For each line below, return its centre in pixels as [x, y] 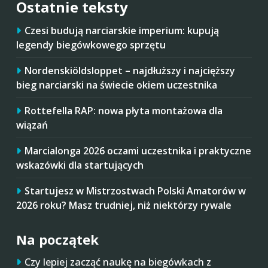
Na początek [57, 239]
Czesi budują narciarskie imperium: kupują [122, 30]
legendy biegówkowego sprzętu [91, 45]
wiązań [32, 125]
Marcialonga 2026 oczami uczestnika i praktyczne [138, 150]
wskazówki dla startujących [80, 165]
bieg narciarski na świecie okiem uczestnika [117, 85]
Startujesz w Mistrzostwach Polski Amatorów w [135, 191]
